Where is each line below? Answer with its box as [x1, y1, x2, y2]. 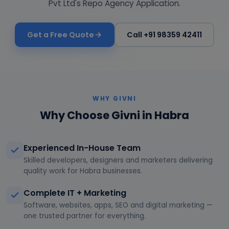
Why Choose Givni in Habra [40, 108, 189, 123]
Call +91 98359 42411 [127, 29, 202, 40]
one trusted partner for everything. [24, 211, 146, 221]
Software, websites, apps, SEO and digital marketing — [24, 200, 213, 211]
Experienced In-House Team [24, 142, 141, 154]
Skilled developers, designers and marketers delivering [24, 155, 213, 166]
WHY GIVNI [92, 94, 137, 103]
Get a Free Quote [27, 29, 95, 40]
